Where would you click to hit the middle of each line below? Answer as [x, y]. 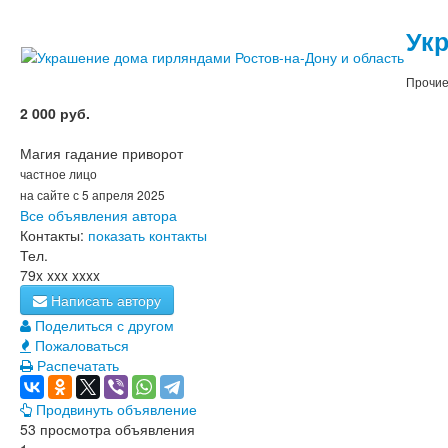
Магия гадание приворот [101, 153]
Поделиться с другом [104, 325]
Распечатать [78, 365]
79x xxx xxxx [60, 275]
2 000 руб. [55, 113]
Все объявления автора [98, 215]
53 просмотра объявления [107, 429]
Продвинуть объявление [116, 409]
